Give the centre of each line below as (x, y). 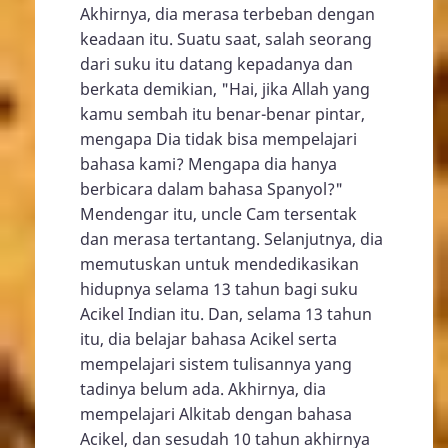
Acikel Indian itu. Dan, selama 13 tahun (226, 313)
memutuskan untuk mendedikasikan (219, 263)
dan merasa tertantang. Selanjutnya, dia (231, 238)
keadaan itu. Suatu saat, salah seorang (226, 38)
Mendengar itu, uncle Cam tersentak (218, 213)
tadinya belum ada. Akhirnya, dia (203, 388)
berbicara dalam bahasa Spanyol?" (211, 188)
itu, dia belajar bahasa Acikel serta (208, 338)
